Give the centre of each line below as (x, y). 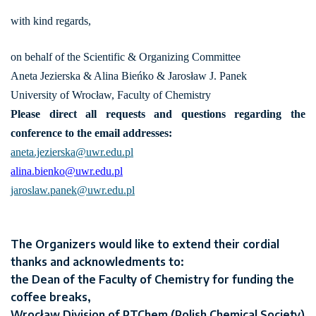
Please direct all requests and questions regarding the (158, 114)
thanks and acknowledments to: (97, 262)
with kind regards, (51, 21)
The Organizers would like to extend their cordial (145, 244)
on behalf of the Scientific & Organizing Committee (126, 57)
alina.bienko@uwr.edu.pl (67, 171)
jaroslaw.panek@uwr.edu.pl (73, 190)
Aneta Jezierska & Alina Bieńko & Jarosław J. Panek (129, 76)
